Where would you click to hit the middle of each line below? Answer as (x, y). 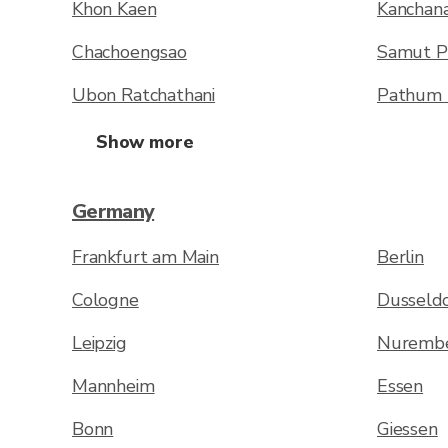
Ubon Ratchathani (144, 95)
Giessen (407, 429)
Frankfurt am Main (145, 257)
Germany (113, 211)
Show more (145, 142)
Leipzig (99, 343)
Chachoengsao (129, 52)
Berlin (400, 257)
